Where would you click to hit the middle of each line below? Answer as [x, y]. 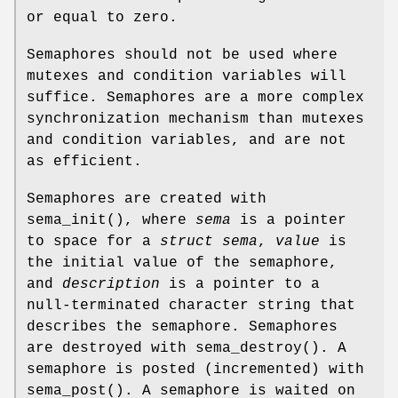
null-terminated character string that [191, 305]
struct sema [209, 241]
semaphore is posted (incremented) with [195, 369]
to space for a [93, 241]
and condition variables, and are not [187, 140]
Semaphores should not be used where [182, 55]
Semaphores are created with [147, 199]
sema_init [67, 220]
